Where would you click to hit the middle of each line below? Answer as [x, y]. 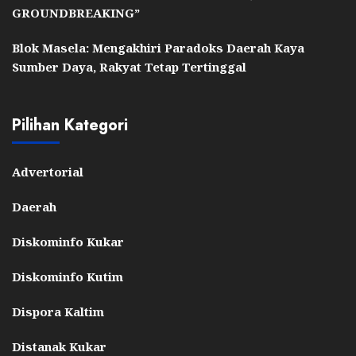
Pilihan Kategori [70, 126]
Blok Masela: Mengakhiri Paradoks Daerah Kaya [158, 48]
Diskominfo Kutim [68, 277]
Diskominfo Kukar [68, 242]
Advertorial [48, 172]
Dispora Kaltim [58, 312]
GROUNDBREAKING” [76, 13]
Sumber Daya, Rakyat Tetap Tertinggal [129, 67]
